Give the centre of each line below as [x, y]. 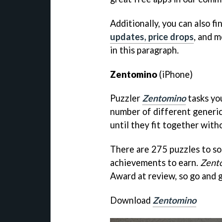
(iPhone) [175, 74]
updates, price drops [152, 36]
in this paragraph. [144, 50]
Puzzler [126, 98]
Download [131, 200]
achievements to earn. [155, 163]
